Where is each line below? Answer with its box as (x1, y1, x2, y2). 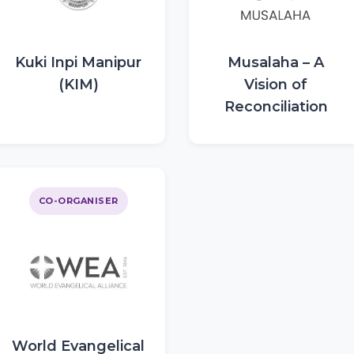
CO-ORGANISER (38, 195, 119, 206)
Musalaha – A (228, 54, 324, 71)
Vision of (244, 76, 307, 93)
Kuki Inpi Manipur (15, 54, 141, 71)
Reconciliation (224, 98, 328, 115)
